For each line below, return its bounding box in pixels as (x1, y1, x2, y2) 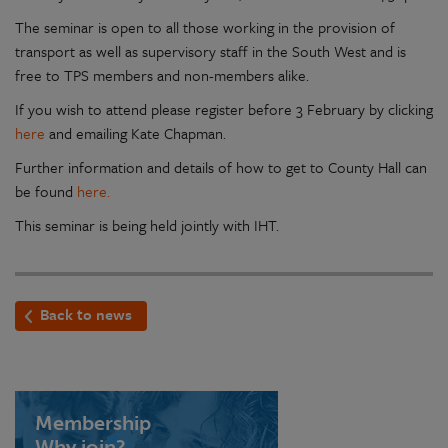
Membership (35, 410, 151, 435)
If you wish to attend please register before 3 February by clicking (15, 97, 433, 120)
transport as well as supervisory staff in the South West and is (15, 39, 406, 62)
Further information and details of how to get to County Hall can (15, 155, 427, 178)
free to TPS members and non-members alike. (15, 63, 313, 86)
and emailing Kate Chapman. (49, 121, 226, 144)
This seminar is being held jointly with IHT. (15, 213, 279, 236)
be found (15, 179, 77, 202)
